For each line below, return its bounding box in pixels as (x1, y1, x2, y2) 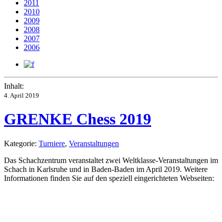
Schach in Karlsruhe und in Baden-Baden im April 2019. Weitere (4, 165, 208, 173)
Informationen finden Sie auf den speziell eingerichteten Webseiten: (4, 173, 214, 182)
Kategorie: (4, 139, 39, 148)
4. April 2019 (4, 92, 39, 99)
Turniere (39, 139, 65, 148)
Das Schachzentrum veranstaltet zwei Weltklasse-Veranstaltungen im (4, 156, 218, 165)
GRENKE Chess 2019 (4, 110, 151, 128)
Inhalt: (4, 82, 24, 90)
